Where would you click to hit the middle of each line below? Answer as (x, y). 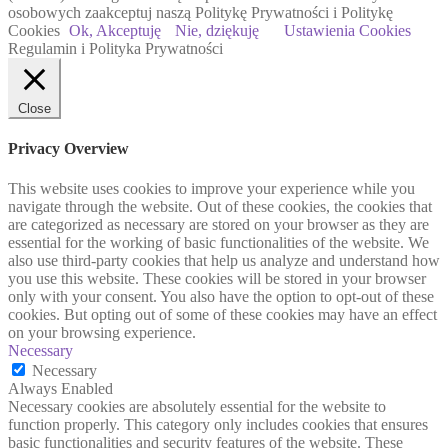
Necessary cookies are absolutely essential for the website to (197, 406)
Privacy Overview (68, 149)
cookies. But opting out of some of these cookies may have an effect (222, 314)
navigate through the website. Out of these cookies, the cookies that (220, 206)
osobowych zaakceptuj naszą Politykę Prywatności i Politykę (200, 13)
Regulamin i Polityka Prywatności (115, 49)
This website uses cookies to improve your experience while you (211, 188)
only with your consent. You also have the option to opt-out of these (221, 296)
